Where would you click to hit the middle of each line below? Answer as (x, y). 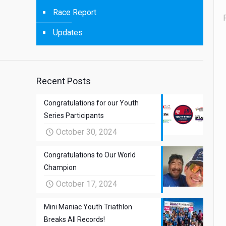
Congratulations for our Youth (91, 103)
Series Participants (74, 116)
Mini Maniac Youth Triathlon (88, 207)
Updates (68, 33)
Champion (60, 167)
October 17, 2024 (87, 184)
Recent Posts (64, 81)
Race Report (75, 12)
